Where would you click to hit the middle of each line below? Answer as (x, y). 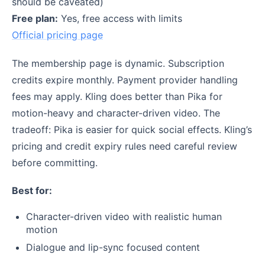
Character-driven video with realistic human (124, 217)
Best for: (32, 190)
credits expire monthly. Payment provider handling (125, 80)
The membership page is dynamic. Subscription (118, 63)
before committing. (55, 162)
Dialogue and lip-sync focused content (113, 248)
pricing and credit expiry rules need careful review (125, 146)
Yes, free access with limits (120, 19)
